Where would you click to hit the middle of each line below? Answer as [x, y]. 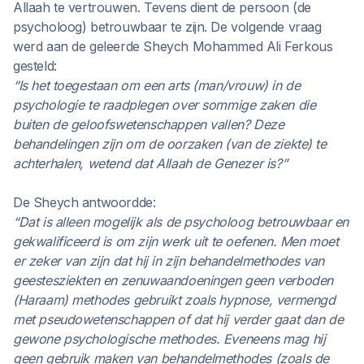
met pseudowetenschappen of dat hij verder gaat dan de [178, 319]
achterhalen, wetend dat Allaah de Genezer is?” [150, 163]
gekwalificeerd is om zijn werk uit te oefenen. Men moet [176, 241]
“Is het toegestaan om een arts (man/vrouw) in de [157, 85]
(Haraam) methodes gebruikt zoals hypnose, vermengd [174, 300]
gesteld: [35, 66]
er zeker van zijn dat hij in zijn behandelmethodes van [169, 261]
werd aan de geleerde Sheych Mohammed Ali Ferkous [173, 46]
